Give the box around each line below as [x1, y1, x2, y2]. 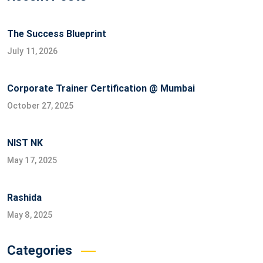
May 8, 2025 [7, 210, 53, 220]
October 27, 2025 [7, 101, 74, 110]
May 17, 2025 [7, 156, 58, 165]
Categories [7, 243, 72, 258]
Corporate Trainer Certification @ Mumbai [7, 83, 195, 94]
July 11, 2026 [7, 46, 58, 56]
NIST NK [7, 137, 43, 149]
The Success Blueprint [7, 28, 106, 39]
